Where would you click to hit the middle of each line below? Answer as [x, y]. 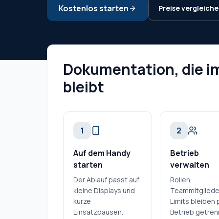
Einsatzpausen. [98, 212]
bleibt [84, 87]
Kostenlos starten [94, 8]
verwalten [190, 165]
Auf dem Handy [102, 153]
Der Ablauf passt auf [106, 180]
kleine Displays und [104, 190]
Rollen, [181, 180]
